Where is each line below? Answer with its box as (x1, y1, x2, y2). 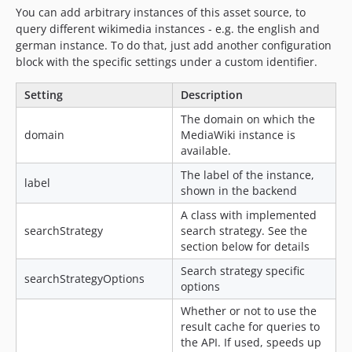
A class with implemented (181, 207, 317, 223)
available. (181, 143, 231, 159)
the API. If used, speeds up (181, 335, 321, 350)
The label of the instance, (181, 167, 314, 183)
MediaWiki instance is (181, 127, 295, 143)
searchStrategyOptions (24, 271, 145, 287)
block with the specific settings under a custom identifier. (16, 54, 317, 70)
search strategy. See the (181, 223, 307, 239)
